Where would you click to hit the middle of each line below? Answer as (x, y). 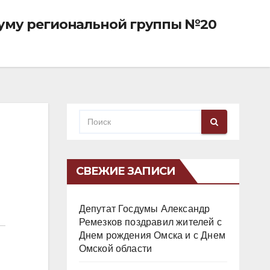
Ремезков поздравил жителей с (150, 222)
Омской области (115, 249)
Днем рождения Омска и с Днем (152, 235)
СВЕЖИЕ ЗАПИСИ (125, 171)
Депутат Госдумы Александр (144, 209)
